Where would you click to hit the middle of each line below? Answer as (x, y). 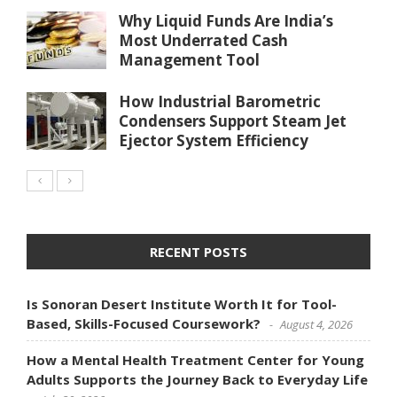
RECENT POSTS (198, 251)
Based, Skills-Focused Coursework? (144, 323)
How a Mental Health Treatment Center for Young (195, 359)
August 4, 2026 (316, 324)
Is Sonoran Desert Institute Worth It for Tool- (182, 304)
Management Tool (189, 59)
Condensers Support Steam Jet (233, 121)
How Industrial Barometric (220, 101)
